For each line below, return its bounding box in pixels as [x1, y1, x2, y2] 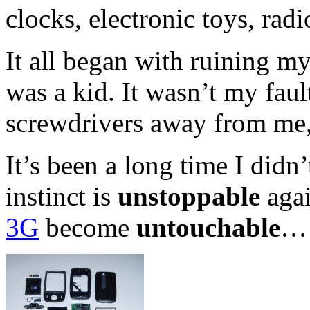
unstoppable [118, 181, 260, 211]
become [39, 212, 136, 242]
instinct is [6, 181, 118, 211]
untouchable [136, 212, 280, 242]
